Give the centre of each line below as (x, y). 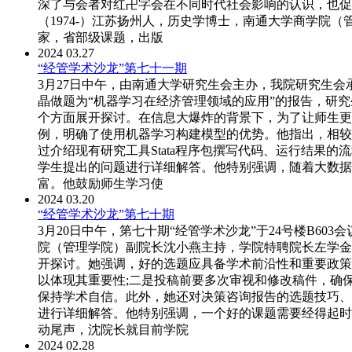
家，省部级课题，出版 (101, 38)
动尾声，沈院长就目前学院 (113, 330)
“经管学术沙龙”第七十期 (106, 214)
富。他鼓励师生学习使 (101, 184)
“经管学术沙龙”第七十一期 (112, 68)
